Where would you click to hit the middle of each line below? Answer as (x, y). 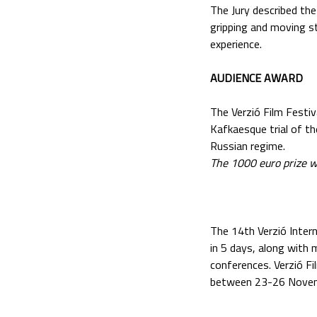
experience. (236, 44)
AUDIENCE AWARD (257, 77)
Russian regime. (248, 145)
